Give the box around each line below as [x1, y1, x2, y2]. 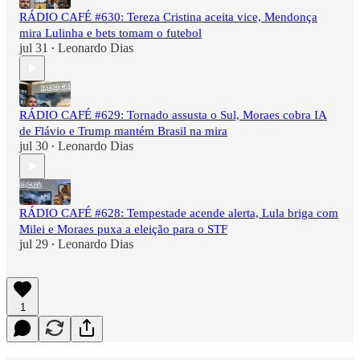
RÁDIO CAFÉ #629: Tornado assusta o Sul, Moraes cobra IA [19, 108, 327, 122]
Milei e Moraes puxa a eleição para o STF [19, 223, 227, 236]
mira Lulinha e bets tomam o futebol [19, 27, 202, 40]
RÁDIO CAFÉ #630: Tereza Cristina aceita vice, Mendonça [19, 10, 317, 24]
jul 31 [19, 41, 48, 55]
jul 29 [19, 237, 48, 252]
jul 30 [19, 139, 48, 153]
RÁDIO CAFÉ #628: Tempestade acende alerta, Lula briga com [19, 207, 338, 220]
